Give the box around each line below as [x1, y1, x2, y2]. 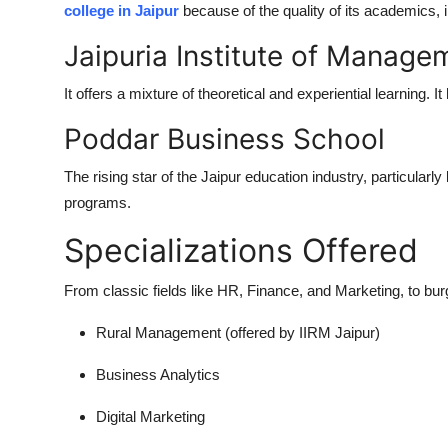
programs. [64, 193, 131, 211]
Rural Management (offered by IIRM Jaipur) [96, 323, 380, 341]
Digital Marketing [96, 407, 205, 425]
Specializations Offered [64, 230, 418, 270]
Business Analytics [96, 365, 220, 383]
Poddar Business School [64, 121, 385, 156]
